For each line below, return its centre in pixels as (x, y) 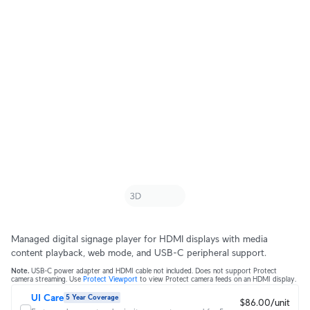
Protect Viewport (110, 279)
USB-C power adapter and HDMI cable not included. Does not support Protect (153, 271)
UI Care (47, 298)
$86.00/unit (265, 302)
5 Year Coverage (92, 297)
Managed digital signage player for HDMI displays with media (139, 239)
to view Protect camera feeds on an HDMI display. (217, 279)
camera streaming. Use (47, 279)
